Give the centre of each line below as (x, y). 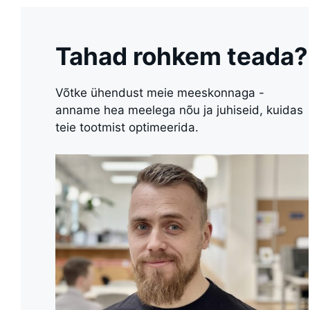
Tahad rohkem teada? (182, 56)
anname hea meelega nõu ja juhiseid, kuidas (179, 110)
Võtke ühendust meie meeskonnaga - (160, 93)
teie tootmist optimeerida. (127, 128)
